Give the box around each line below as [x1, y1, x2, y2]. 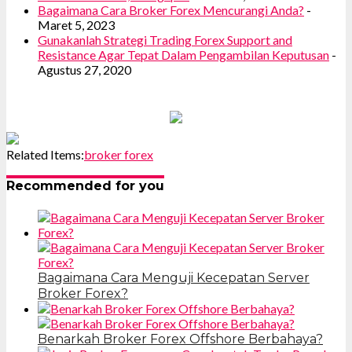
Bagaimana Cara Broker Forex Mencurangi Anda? [38, 2, 304, 17]
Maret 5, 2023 [38, 16, 115, 32]
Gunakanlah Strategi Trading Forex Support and [38, 31, 292, 47]
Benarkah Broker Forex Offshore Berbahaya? [38, 332, 323, 347]
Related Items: [6, 146, 84, 162]
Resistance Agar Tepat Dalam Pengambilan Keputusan [38, 46, 329, 62]
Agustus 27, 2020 [38, 61, 131, 77]
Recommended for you [6, 178, 164, 194]
